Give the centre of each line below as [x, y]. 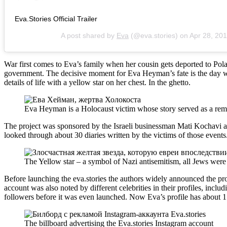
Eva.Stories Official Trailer [56, 18]
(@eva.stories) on [159, 35]
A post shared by [89, 35]
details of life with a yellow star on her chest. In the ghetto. [97, 82]
